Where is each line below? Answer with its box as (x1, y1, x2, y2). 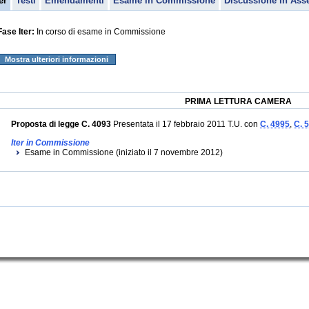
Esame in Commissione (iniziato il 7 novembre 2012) (25, 148, 223, 157)
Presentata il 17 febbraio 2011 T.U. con (111, 119, 260, 129)
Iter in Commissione (11, 138, 90, 148)
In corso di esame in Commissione (34, 27, 166, 37)
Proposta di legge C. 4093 (11, 119, 111, 129)
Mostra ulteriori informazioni (5, 55, 108, 63)
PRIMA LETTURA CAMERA (185, 97, 292, 106)
